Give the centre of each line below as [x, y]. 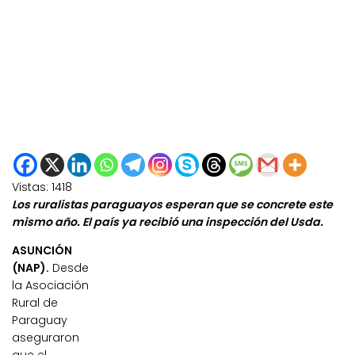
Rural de [35, 303]
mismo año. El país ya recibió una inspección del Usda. [168, 222]
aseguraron [46, 338]
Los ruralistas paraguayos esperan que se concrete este [172, 205]
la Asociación [50, 286]
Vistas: [30, 187]
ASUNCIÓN [42, 251]
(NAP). [31, 268]
